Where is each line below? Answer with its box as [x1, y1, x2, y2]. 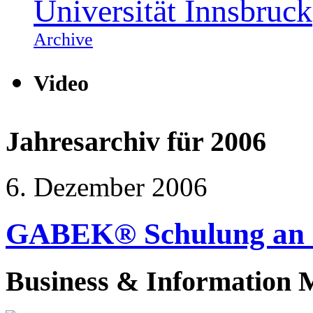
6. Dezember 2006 [6, 171, 208, 202]
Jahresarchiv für [6, 125, 210, 157]
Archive [34, 29, 93, 50]
